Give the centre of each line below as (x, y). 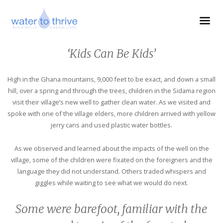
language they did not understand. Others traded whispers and (111, 171)
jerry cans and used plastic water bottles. (111, 125)
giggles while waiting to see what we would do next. (111, 183)
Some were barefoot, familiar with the (111, 209)
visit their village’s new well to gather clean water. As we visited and (111, 102)
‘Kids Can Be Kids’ (111, 54)
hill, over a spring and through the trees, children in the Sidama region (111, 91)
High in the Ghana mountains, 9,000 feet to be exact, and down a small (111, 79)
